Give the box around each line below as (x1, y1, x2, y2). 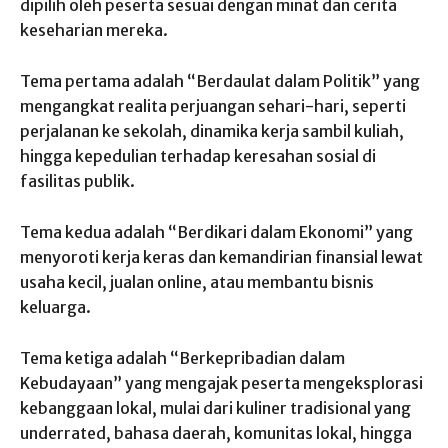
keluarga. (20, 296, 91, 317)
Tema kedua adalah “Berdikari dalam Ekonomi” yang (20, 221, 413, 242)
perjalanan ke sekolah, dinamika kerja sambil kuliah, (20, 120, 404, 141)
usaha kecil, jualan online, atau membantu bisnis (20, 271, 374, 292)
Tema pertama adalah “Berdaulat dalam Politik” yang (20, 70, 420, 91)
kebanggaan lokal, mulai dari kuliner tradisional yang (20, 397, 411, 418)
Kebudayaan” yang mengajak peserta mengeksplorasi (20, 372, 423, 393)
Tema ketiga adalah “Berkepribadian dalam (20, 347, 345, 368)
